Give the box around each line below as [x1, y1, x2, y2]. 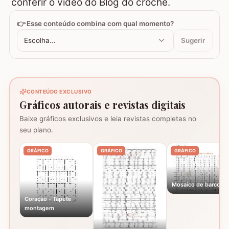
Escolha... [24, 36, 56, 44]
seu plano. [19, 126, 53, 134]
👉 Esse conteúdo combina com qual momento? [16, 19, 174, 28]
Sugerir [181, 36, 205, 44]
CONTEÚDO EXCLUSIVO [26, 88, 92, 95]
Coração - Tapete [25, 195, 72, 202]
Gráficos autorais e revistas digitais [19, 98, 186, 111]
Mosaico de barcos [172, 181, 223, 189]
